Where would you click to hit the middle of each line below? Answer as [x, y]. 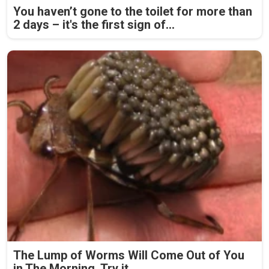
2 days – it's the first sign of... [94, 24]
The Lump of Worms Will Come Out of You [129, 255]
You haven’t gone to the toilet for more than [133, 11]
